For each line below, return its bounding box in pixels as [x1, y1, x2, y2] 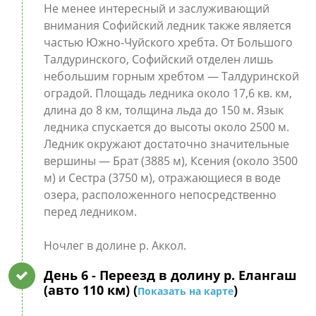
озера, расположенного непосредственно [43, 187, 276, 202]
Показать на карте [137, 284, 233, 298]
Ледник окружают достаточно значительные [43, 136, 289, 152]
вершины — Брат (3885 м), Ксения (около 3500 [43, 153, 298, 169]
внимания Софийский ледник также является [43, 18, 291, 33]
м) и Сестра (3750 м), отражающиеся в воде [43, 170, 281, 186]
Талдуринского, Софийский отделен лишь [43, 51, 273, 67]
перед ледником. [43, 204, 137, 219]
